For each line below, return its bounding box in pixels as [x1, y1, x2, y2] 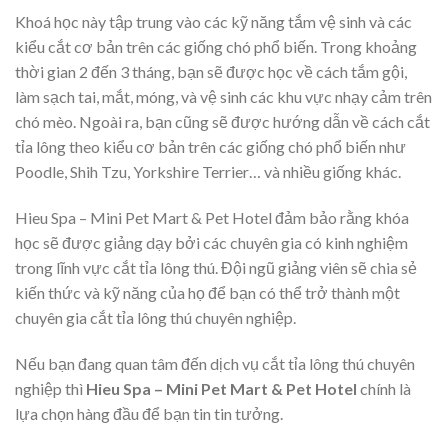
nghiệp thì [15, 379, 86, 399]
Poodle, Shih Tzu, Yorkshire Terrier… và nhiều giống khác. [15, 162, 401, 182]
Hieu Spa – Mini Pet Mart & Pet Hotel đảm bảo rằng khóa [15, 208, 409, 228]
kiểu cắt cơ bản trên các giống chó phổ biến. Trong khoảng [15, 37, 417, 57]
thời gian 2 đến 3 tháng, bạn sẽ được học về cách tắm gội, [15, 62, 407, 82]
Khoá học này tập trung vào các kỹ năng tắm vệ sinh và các [15, 12, 412, 32]
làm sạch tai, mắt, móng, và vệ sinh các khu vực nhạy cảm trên [15, 87, 432, 107]
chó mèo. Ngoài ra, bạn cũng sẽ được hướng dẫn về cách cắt [15, 112, 430, 132]
